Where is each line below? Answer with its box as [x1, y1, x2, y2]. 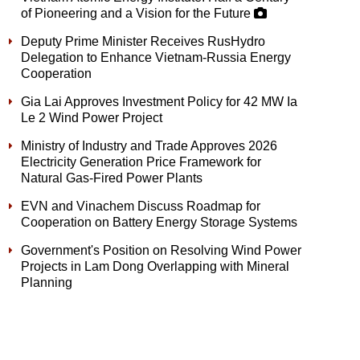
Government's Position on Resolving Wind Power [21, 243, 301, 257]
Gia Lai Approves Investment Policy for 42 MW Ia [21, 95, 297, 108]
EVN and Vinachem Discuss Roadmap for [21, 199, 260, 213]
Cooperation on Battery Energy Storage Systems [21, 215, 297, 229]
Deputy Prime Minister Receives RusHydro [21, 35, 265, 48]
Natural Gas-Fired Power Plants [21, 171, 202, 185]
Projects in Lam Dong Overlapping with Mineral [21, 260, 289, 273]
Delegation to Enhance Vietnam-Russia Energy [21, 51, 291, 64]
